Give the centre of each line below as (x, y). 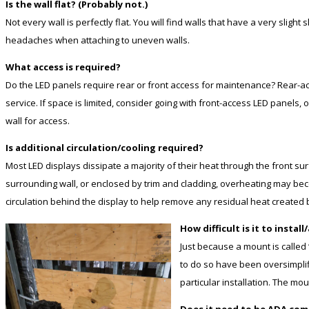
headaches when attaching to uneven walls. (98, 40)
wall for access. (38, 120)
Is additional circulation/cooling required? (104, 147)
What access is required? (63, 67)
